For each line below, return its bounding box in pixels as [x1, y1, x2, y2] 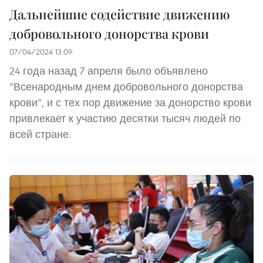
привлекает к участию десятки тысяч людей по [9, 111, 241, 125]
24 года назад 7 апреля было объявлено [9, 63, 208, 77]
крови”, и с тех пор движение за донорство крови [9, 95, 251, 109]
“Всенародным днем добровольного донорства [9, 79, 243, 93]
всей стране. [9, 127, 71, 141]
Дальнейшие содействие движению [9, 5, 230, 23]
